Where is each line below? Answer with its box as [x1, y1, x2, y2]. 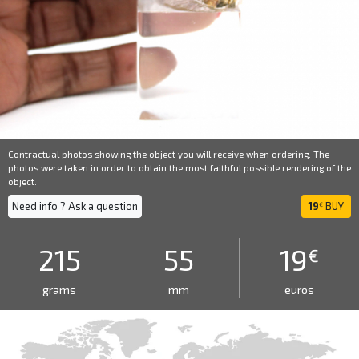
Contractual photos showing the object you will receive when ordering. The [8, 148, 329, 159]
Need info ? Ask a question [12, 200, 138, 212]
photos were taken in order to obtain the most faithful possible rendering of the [8, 162, 351, 173]
